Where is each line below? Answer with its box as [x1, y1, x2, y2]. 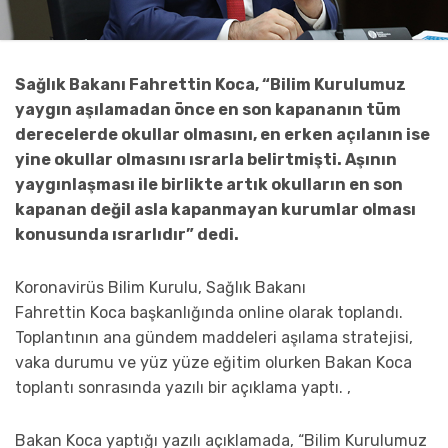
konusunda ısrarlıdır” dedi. [15, 224, 239, 244]
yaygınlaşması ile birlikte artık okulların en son [15, 174, 403, 194]
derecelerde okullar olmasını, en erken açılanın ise [15, 124, 430, 144]
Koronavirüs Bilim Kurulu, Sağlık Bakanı [15, 277, 306, 297]
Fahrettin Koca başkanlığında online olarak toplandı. [15, 302, 403, 322]
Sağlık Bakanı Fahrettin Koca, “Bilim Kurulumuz [15, 74, 406, 94]
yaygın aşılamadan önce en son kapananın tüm [15, 99, 401, 119]
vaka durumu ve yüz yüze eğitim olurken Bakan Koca [15, 352, 412, 372]
